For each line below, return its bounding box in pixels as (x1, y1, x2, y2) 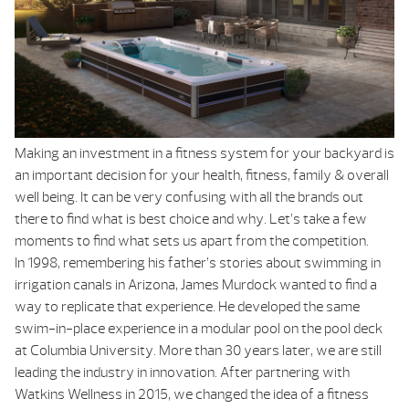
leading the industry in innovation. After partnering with (15, 362, 350, 382)
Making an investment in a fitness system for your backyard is (15, 143, 394, 163)
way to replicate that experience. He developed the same (15, 297, 360, 316)
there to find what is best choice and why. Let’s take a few (15, 209, 367, 228)
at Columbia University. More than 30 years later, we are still (15, 341, 382, 360)
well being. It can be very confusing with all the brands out (15, 187, 363, 206)
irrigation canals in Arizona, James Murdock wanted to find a (15, 275, 377, 294)
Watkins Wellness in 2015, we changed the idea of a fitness (15, 384, 369, 404)
